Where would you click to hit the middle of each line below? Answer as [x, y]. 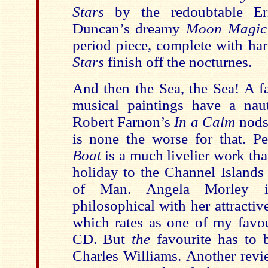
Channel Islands [214, 172]
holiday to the [118, 172]
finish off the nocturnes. [178, 62]
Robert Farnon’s [123, 122]
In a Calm [205, 122]
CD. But [102, 239]
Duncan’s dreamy [129, 28]
